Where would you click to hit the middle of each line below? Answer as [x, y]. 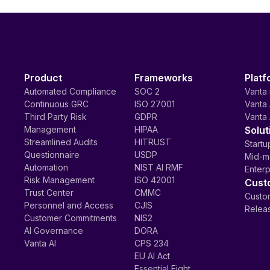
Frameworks [163, 78]
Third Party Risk [55, 117]
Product [43, 78]
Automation [46, 167]
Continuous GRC [56, 104]
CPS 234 [151, 243]
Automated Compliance [70, 91]
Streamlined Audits [61, 142]
